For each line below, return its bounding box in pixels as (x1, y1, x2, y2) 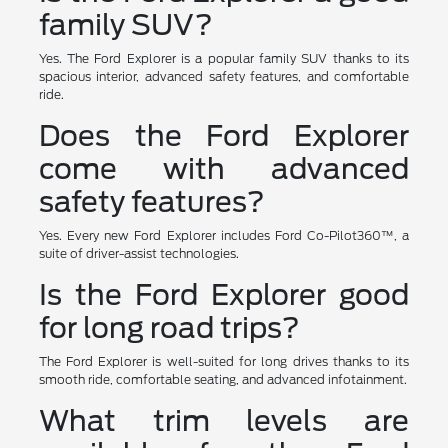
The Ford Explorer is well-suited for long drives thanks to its (38, 353, 410, 369)
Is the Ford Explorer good (38, 277, 410, 312)
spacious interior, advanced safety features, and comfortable (38, 68, 410, 84)
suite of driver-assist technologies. (38, 245, 239, 261)
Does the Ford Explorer (38, 118, 410, 153)
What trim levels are (38, 403, 410, 438)
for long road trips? (38, 310, 300, 345)
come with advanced (38, 151, 410, 186)
